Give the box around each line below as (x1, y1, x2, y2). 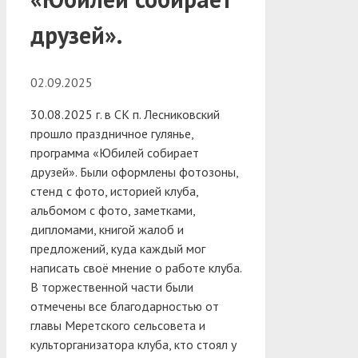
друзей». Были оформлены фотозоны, (30, 163, 238, 180)
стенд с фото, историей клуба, (30, 182, 198, 199)
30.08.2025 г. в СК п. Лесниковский (30, 105, 220, 122)
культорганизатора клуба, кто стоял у (30, 336, 237, 352)
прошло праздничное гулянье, (30, 125, 193, 141)
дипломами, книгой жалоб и (30, 221, 184, 237)
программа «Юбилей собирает (30, 144, 199, 161)
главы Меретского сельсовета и (30, 316, 205, 333)
